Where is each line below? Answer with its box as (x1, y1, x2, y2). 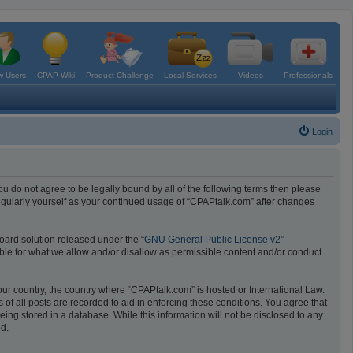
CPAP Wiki (37, 71, 75, 80)
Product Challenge (86, 71, 154, 80)
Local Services (164, 71, 217, 80)
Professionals (284, 71, 333, 80)
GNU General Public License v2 (144, 234, 281, 245)
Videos (237, 71, 263, 80)
